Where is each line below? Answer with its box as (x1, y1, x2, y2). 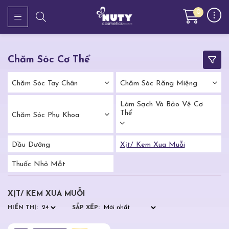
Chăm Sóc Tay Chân (12, 79, 78, 87)
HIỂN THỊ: (8, 204, 38, 211)
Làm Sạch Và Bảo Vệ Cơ (120, 101, 203, 108)
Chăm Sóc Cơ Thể (8, 54, 90, 65)
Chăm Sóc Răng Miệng (120, 79, 197, 87)
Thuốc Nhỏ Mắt (12, 161, 65, 168)
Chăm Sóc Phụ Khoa (12, 111, 79, 119)
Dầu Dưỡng (12, 141, 50, 149)
